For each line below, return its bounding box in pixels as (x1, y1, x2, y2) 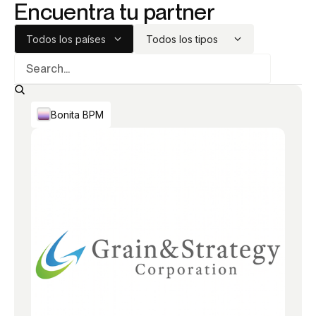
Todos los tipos (146, 32, 218, 45)
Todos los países (26, 32, 106, 45)
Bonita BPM (51, 108, 104, 121)
